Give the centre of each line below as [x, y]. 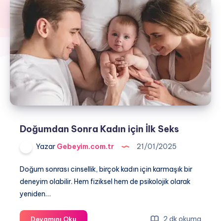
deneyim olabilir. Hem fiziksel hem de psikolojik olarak [105, 181]
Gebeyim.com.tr [85, 147]
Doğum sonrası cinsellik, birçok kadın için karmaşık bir [106, 169]
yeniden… [35, 194]
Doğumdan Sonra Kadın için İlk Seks [99, 129]
